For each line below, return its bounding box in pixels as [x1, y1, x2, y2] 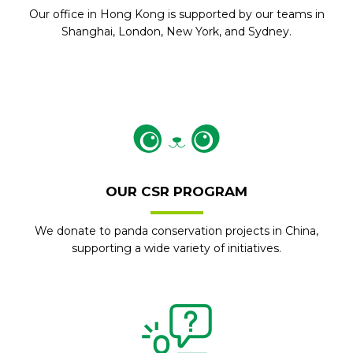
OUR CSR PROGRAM [106, 184, 247, 199]
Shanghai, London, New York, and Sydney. [61, 24, 292, 39]
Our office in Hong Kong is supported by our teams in [28, 7, 325, 21]
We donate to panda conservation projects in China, [35, 224, 318, 238]
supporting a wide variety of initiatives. [72, 241, 281, 255]
